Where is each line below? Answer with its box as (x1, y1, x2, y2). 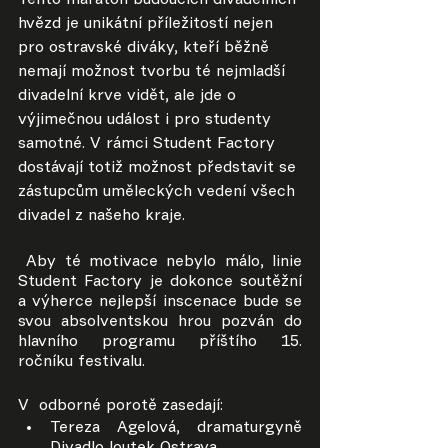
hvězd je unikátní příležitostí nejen (18, 16, 278, 33)
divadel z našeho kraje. (18, 208, 185, 225)
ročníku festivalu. (18, 354, 150, 371)
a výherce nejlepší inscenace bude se (18, 294, 302, 311)
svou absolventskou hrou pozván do (18, 314, 302, 331)
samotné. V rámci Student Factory (18, 136, 280, 153)
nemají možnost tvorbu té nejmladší (18, 64, 290, 81)
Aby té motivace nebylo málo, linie (26, 254, 303, 271)
